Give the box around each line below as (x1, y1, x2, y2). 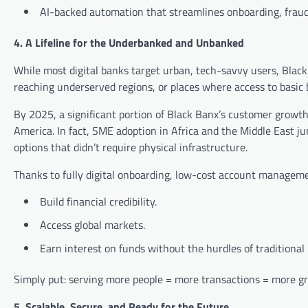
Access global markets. (40, 217, 145, 234)
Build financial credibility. (40, 193, 157, 210)
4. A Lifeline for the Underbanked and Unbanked (14, 34, 244, 52)
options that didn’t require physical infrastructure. (14, 139, 247, 156)
